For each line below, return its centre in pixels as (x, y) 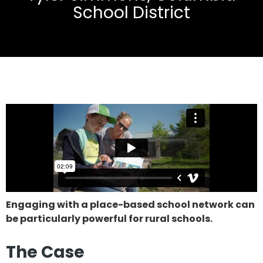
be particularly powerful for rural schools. (109, 219)
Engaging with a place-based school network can (130, 205)
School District (131, 13)
